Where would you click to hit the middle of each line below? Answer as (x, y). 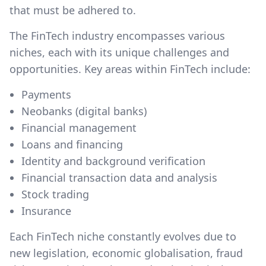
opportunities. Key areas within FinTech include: (130, 69)
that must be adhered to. (73, 10)
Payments (46, 94)
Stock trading (55, 194)
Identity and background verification (113, 161)
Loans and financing (72, 144)
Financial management (79, 128)
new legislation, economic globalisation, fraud (126, 253)
